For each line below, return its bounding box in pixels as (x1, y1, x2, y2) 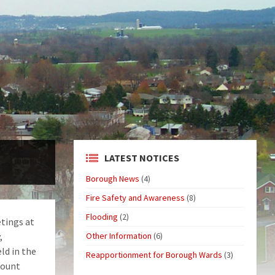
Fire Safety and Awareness (85, 192, 185, 203)
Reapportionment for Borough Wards (85, 249, 222, 260)
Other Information (85, 230, 152, 241)
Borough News (85, 173, 139, 184)
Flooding (85, 211, 118, 222)
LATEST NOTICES (104, 152, 179, 164)
